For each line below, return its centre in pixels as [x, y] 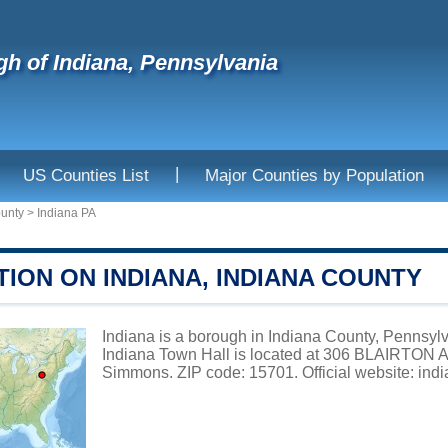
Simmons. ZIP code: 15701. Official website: [260, 372]
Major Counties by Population [314, 175]
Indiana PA [66, 213]
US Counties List [86, 175]
